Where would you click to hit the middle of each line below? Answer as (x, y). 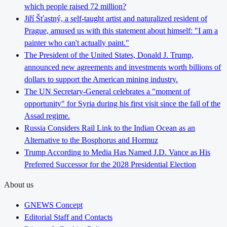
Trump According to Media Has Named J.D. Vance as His (117, 152)
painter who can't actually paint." (77, 43)
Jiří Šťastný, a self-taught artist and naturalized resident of (116, 18)
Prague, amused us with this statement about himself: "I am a (121, 30)
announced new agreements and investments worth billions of (123, 67)
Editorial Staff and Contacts (68, 217)
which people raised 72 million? (75, 6)
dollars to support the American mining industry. (101, 79)
